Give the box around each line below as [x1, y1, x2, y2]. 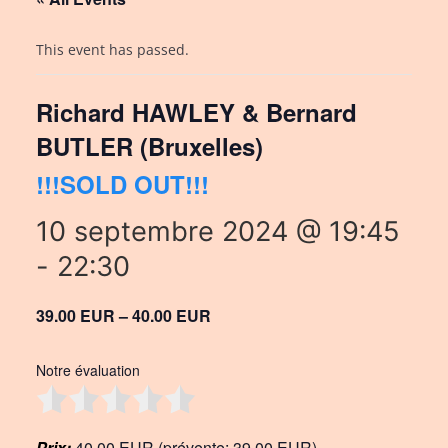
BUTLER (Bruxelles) [36, 129, 263, 163]
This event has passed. [36, 40, 189, 59]
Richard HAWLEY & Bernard [36, 95, 357, 129]
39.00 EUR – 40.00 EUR [36, 304, 211, 327]
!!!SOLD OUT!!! [36, 167, 209, 201]
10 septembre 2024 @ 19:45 [36, 215, 400, 248]
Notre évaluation [36, 360, 140, 380]
